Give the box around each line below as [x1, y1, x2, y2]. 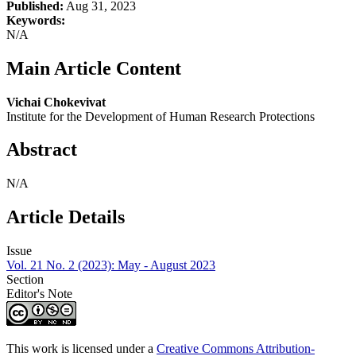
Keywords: [6, 13, 65, 27]
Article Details [6, 207, 125, 228]
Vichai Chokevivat [6, 95, 106, 109]
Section [6, 273, 44, 287]
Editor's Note [6, 287, 72, 301]
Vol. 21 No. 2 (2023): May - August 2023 [6, 258, 215, 273]
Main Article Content [6, 57, 181, 79]
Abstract [6, 139, 77, 161]
